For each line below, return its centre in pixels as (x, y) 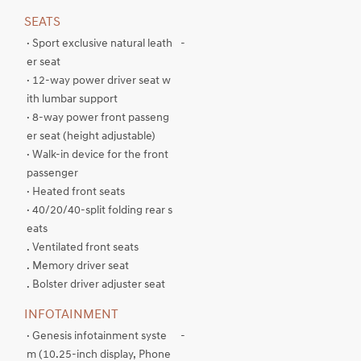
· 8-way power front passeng (98, 118)
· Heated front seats (76, 192)
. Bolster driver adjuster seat (96, 285)
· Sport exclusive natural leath (100, 44)
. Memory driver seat (78, 266)
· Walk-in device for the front (98, 155)
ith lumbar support (72, 100)
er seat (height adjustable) (91, 137)
